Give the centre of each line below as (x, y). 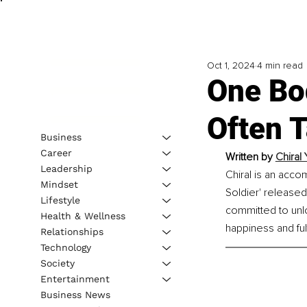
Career (56, 152)
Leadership (66, 168)
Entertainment (75, 279)
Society (57, 263)
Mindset (59, 184)
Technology (65, 247)
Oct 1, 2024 (231, 66)
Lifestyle (60, 200)
